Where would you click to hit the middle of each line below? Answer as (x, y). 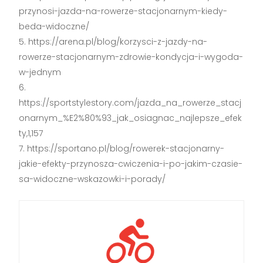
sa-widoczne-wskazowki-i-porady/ (92, 179)
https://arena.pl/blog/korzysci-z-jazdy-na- (118, 41)
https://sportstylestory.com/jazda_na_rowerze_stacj (130, 102)
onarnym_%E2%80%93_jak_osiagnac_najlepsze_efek (131, 118)
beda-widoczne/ (54, 26)
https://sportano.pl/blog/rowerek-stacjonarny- (126, 148)
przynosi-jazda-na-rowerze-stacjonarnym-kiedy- (123, 11)
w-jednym (40, 72)
